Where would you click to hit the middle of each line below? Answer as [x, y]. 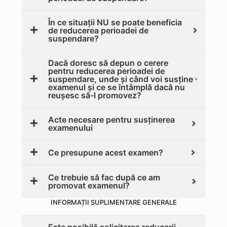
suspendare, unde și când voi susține [121, 79]
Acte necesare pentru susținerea [111, 120]
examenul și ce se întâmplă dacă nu [117, 87]
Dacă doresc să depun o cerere [108, 63]
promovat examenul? [89, 185]
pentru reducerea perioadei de [106, 71]
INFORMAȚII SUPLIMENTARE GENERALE [113, 202]
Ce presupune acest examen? [106, 153]
